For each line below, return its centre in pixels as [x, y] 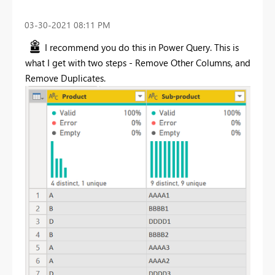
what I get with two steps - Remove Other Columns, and [138, 62]
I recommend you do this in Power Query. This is [142, 47]
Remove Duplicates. [65, 78]
